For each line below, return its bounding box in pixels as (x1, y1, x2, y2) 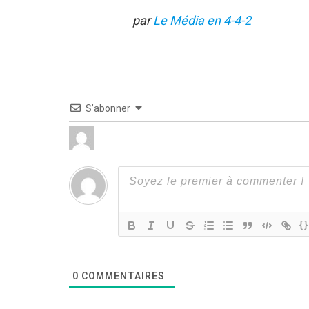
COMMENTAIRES (79, 270, 165, 282)
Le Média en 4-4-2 (153, 13, 251, 28)
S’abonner (86, 103, 130, 114)
